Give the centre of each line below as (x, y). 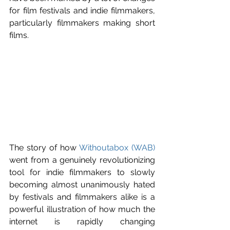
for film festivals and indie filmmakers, (82, 11)
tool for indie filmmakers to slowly (82, 172)
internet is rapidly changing (82, 221)
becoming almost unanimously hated (82, 184)
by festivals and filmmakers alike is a (82, 197)
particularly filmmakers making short (82, 23)
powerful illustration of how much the (82, 209)
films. (19, 35)
